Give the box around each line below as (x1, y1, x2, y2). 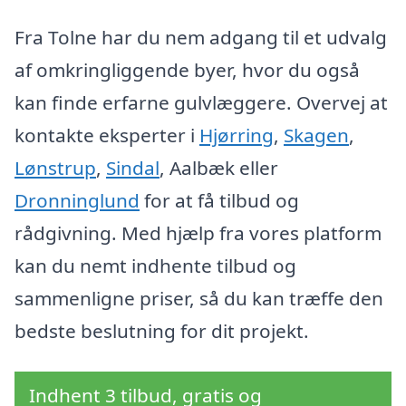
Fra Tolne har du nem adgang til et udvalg (14, 24, 387, 50)
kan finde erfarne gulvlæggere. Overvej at (14, 89, 388, 115)
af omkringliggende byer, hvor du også (14, 56, 360, 82)
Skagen (284, 121, 349, 148)
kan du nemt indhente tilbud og (14, 252, 296, 278)
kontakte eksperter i (14, 121, 199, 148)
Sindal (106, 154, 159, 180)
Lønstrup (14, 154, 96, 180)
